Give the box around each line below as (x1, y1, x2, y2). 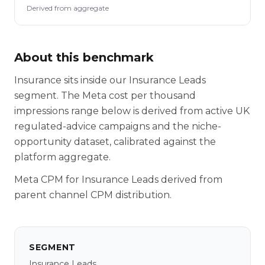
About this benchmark (14, 50, 154, 64)
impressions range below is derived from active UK (14, 105, 250, 117)
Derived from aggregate (27, 4, 109, 12)
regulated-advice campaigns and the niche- (14, 121, 221, 132)
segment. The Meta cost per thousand (14, 90, 196, 101)
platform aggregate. (14, 151, 111, 163)
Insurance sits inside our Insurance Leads (14, 75, 206, 86)
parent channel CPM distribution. (14, 189, 172, 201)
